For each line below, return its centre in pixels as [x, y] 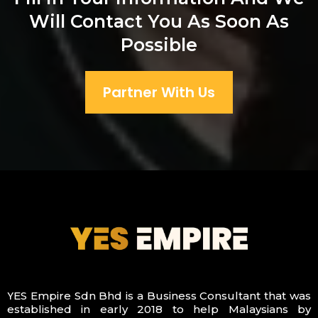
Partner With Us [159, 92]
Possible [159, 45]
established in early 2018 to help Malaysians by [159, 309]
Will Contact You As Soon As [159, 21]
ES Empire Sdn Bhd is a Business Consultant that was [162, 295]
